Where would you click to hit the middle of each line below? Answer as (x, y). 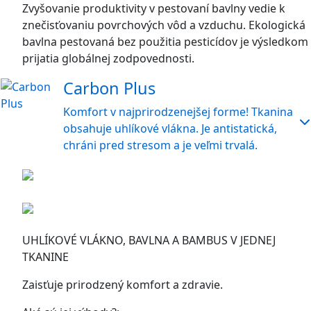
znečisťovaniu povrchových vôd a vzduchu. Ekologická (164, 25)
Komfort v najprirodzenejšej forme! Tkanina (178, 112)
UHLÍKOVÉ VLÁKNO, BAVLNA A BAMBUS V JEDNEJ (149, 240)
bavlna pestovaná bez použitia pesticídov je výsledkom (165, 42)
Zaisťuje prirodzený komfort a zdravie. (123, 285)
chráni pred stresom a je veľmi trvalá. (160, 145)
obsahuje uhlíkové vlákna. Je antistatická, (170, 128)
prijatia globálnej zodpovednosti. (108, 58)
